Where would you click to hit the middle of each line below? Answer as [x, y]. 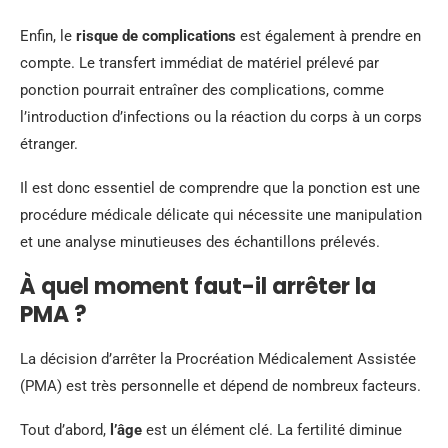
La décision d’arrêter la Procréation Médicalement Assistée [218, 359]
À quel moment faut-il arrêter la [198, 286]
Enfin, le [48, 36]
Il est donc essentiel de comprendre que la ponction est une [220, 188]
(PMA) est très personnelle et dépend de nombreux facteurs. [220, 386]
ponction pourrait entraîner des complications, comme [202, 90]
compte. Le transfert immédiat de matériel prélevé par [199, 63]
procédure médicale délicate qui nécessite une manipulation [221, 215]
